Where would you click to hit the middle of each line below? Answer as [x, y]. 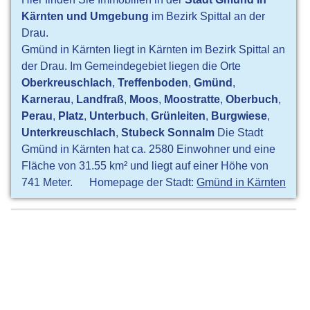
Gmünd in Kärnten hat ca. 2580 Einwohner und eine [149, 149]
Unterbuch [118, 116]
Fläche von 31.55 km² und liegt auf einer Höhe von [145, 166]
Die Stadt [239, 133]
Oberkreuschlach [67, 83]
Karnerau [46, 99]
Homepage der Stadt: [143, 182]
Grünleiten [179, 116]
